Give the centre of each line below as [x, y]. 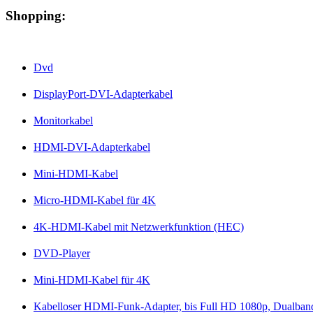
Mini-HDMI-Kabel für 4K [92, 280]
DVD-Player [62, 254]
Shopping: [36, 16]
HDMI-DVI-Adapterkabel [92, 147]
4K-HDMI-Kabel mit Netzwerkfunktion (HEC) [139, 227]
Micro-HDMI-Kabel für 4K [95, 201]
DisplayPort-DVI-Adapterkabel [103, 94]
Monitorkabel [63, 121]
